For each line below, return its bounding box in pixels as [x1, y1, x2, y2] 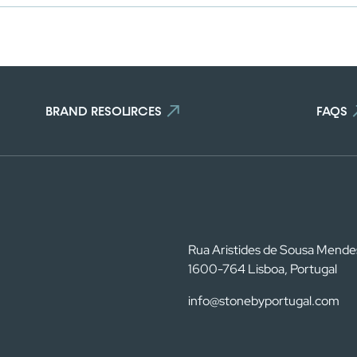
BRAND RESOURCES [45, 103, 162, 119]
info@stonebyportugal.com [188, 292, 339, 309]
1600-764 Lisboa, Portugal [188, 261, 337, 277]
